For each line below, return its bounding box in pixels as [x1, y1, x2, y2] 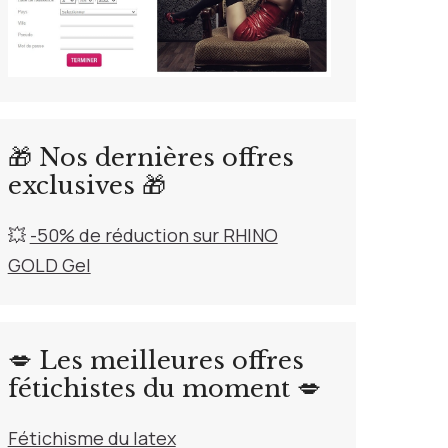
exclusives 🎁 [7, 171, 166, 201]
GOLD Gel [7, 253, 91, 278]
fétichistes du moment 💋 [7, 374, 321, 404]
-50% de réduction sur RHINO [29, 223, 278, 248]
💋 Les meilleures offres [7, 346, 304, 376]
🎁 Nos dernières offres [7, 143, 294, 173]
